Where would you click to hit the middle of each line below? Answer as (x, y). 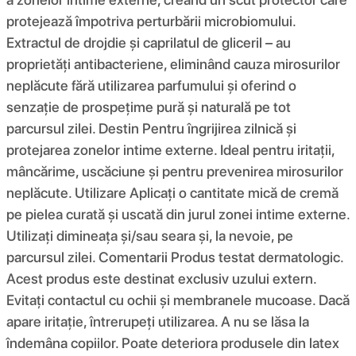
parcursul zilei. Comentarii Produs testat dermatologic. (175, 257)
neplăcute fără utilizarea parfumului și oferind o (151, 85)
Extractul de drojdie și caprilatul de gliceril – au (149, 42)
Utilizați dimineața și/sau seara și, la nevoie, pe (150, 235)
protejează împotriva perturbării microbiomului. (151, 21)
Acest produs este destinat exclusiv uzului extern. (161, 278)
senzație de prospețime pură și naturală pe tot (149, 106)
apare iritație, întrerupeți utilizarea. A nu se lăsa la (158, 321)
